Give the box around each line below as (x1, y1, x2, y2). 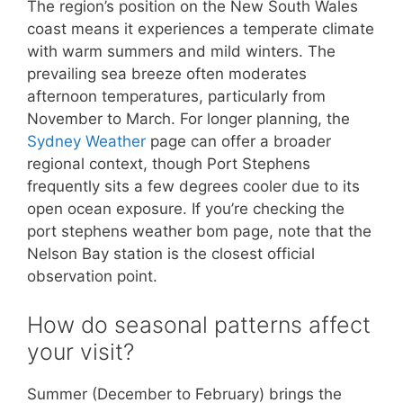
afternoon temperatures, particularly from (27, 87, 326, 105)
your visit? (27, 337, 134, 365)
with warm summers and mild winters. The (27, 42, 336, 60)
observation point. (27, 267, 157, 285)
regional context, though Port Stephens (27, 155, 310, 173)
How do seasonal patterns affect (27, 310, 371, 338)
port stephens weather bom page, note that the (27, 222, 372, 240)
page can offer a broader (146, 132, 331, 150)
